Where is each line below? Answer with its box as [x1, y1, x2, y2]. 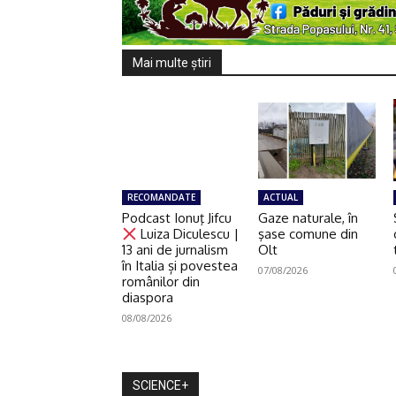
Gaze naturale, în [257, 209, 358, 227]
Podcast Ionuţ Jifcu [122, 209, 232, 227]
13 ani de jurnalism [122, 241, 228, 259]
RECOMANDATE [127, 191, 195, 204]
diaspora [122, 289, 173, 307]
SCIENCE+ [133, 378, 188, 393]
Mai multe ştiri [133, 55, 211, 70]
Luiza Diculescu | [137, 225, 240, 243]
